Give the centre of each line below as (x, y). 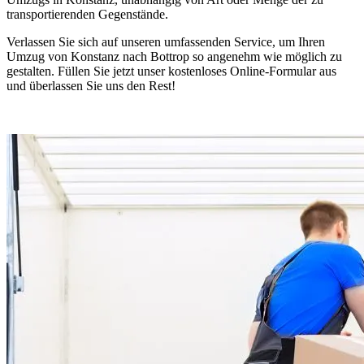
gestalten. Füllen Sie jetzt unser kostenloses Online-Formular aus (171, 71)
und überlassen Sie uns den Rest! (91, 85)
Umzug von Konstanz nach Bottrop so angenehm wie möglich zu (174, 56)
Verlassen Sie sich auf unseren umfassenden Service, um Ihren (166, 41)
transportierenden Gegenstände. (87, 14)
